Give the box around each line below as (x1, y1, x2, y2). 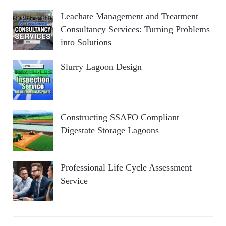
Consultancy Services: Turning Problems (61, 24, 210, 34)
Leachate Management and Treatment (61, 11, 198, 21)
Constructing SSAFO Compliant (61, 111, 179, 122)
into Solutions (61, 37, 111, 47)
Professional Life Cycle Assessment (61, 162, 192, 173)
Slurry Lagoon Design (61, 61, 142, 72)
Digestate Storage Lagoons (61, 125, 159, 135)
